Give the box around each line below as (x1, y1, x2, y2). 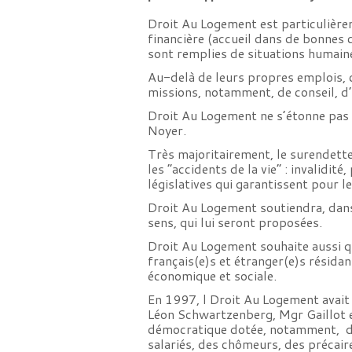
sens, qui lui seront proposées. (148, 213, 323, 232)
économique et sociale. (148, 266, 277, 285)
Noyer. (148, 121, 187, 140)
